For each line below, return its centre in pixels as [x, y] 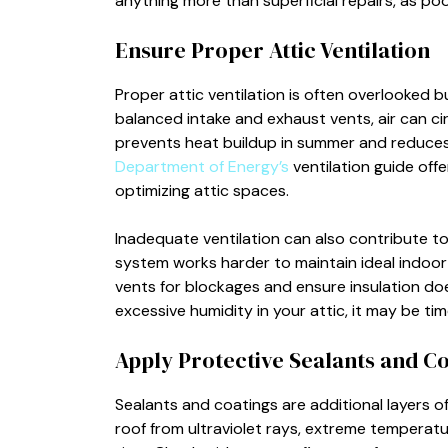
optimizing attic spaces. [201, 190]
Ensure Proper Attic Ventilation [272, 49]
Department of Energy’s [203, 166]
